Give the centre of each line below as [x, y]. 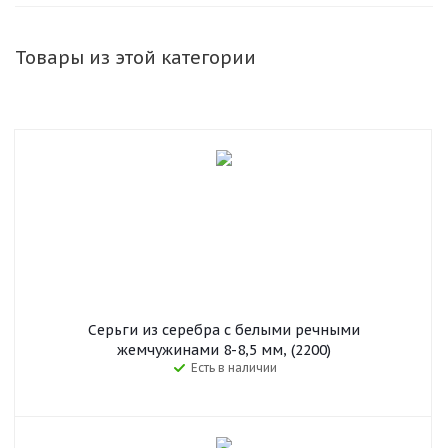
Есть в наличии [233, 367]
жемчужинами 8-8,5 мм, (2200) [223, 350]
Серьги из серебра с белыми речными [223, 330]
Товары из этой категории [135, 57]
